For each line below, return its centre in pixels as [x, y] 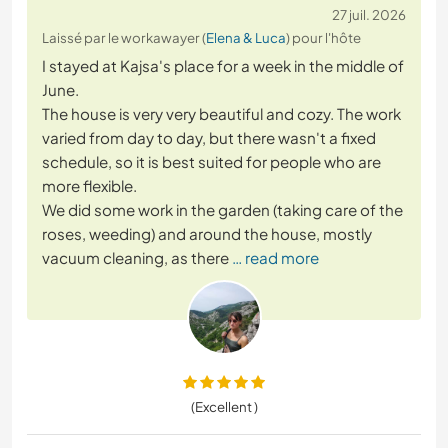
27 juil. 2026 [369, 15]
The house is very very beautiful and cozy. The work [221, 114]
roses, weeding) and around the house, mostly [207, 234]
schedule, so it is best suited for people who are [211, 162]
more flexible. [89, 186]
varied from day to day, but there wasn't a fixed [209, 138]
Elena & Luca [246, 38]
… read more [275, 258]
